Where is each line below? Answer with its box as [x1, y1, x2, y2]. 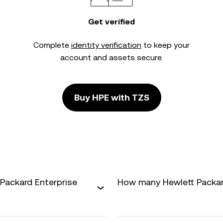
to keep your [141, 40, 190, 50]
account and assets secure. [60, 53, 163, 62]
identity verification [71, 40, 141, 50]
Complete [33, 40, 71, 50]
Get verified [88, 17, 135, 26]
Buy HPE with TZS [74, 92, 149, 103]
